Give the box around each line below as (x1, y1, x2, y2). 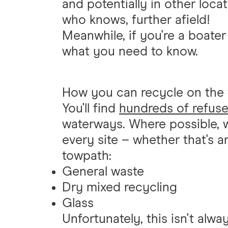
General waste (62, 165, 144, 178)
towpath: (62, 149, 111, 162)
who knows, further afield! (62, 13, 210, 26)
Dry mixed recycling (62, 181, 177, 194)
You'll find (62, 102, 119, 115)
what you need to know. (62, 45, 198, 58)
